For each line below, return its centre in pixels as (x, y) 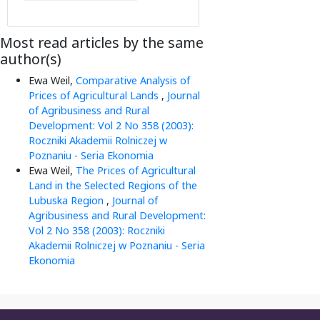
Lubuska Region (67, 201)
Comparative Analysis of (133, 81)
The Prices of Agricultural (136, 171)
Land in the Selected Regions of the (113, 186)
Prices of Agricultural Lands (95, 96)
